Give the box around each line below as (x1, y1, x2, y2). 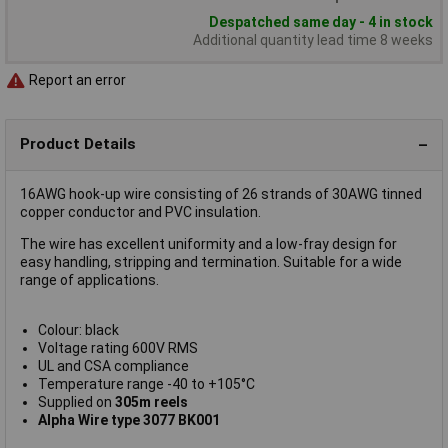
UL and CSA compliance (37, 357, 189, 374)
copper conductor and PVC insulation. (20, 203, 261, 220)
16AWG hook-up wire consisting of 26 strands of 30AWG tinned (20, 185, 422, 202)
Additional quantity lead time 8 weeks (193, 31, 433, 48)
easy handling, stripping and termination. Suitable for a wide (20, 253, 402, 270)
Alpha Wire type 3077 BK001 (37, 411, 220, 428)
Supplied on (37, 393, 115, 410)
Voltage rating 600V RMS (37, 339, 198, 356)
